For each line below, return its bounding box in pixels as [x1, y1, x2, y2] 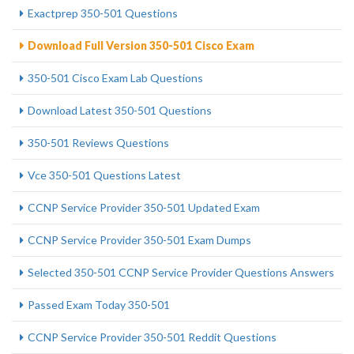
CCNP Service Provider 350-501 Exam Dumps [28, 233, 251, 247]
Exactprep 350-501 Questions [28, 6, 178, 20]
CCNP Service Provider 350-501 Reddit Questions [28, 330, 277, 344]
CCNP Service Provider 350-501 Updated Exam [28, 201, 260, 214]
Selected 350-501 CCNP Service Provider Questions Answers [28, 265, 334, 279]
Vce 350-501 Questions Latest [28, 168, 181, 182]
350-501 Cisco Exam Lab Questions [28, 71, 203, 85]
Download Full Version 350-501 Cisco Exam [28, 39, 254, 52]
